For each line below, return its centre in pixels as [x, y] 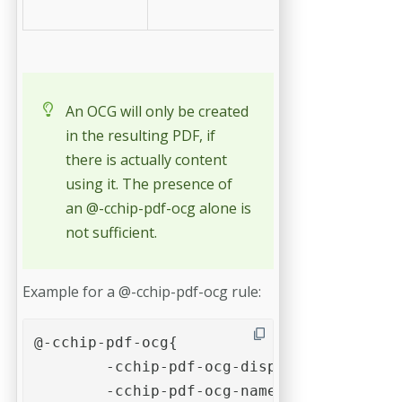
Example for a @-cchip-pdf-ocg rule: [142, 292]
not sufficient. [111, 233]
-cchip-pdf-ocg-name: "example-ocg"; [70, 391]
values [343, 14]
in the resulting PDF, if [140, 136]
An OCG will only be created [157, 112]
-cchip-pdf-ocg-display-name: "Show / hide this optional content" [70, 367]
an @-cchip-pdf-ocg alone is [158, 209]
